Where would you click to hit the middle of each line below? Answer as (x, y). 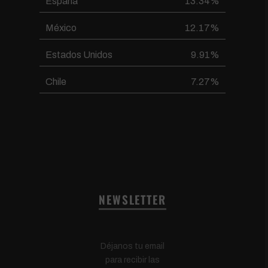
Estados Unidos (79, 55)
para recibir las (133, 260)
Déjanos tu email (133, 246)
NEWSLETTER (133, 200)
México (61, 28)
